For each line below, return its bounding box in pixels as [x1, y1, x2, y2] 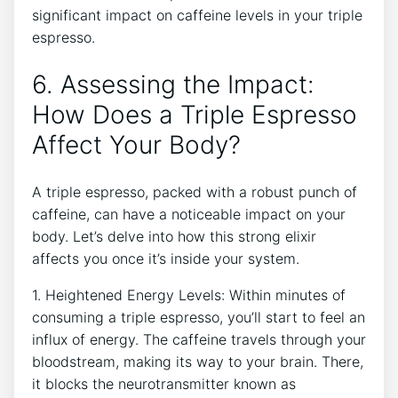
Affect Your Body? [32, 130, 241, 161]
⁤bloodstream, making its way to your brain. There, [32, 352, 363, 370]
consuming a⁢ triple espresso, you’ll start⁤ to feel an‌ [32, 307, 365, 326]
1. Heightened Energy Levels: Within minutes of [32, 285, 346, 304]
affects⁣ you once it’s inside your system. [32, 249, 299, 267]
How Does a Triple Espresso [32, 99, 357, 131]
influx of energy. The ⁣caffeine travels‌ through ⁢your [32, 330, 366, 348]
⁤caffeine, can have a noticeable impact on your [32, 204, 346, 223]
